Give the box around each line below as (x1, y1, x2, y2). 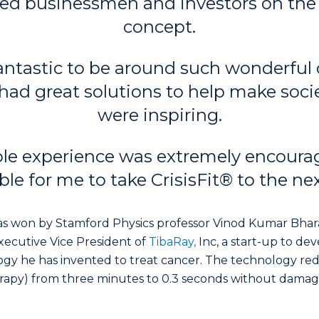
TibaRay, (149, 235, 196, 249)
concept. (123, 16, 196, 37)
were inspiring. (97, 105, 222, 125)
